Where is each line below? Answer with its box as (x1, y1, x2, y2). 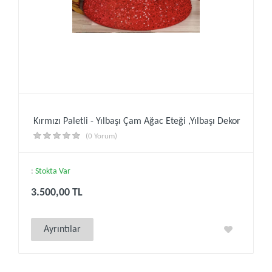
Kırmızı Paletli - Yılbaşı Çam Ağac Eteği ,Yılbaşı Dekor (33, 117, 240, 126)
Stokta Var (35, 167, 70, 176)
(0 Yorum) (86, 132, 117, 140)
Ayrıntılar (44, 225, 81, 234)
